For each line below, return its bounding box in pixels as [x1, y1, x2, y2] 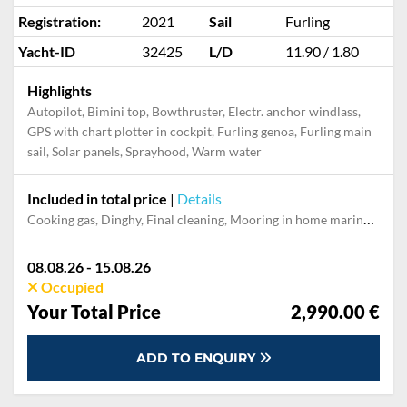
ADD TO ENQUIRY [135, 350, 259, 366]
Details [177, 190, 222, 207]
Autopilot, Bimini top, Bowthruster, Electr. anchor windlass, [27, 104, 361, 119]
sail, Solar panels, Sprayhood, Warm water [27, 144, 262, 159]
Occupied [38, 278, 104, 295]
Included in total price [27, 190, 167, 207]
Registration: [18, 13, 101, 30]
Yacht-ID [18, 43, 75, 60]
